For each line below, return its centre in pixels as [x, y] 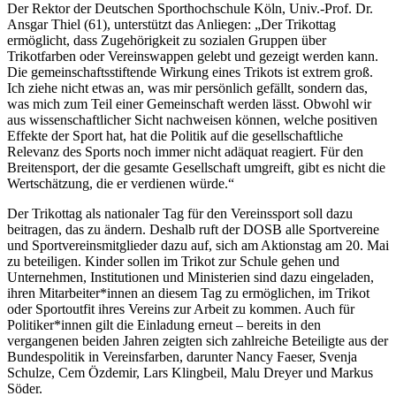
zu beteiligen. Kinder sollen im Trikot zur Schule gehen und [173, 261]
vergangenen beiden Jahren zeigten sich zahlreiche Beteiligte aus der [198, 340]
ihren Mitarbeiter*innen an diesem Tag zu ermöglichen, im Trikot [188, 293]
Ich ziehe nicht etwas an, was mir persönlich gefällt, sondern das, [187, 88]
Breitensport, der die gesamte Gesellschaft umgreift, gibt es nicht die [196, 167]
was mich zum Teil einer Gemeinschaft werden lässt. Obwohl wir [189, 103]
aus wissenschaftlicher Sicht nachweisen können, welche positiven [192, 119]
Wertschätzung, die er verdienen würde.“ [121, 183]
